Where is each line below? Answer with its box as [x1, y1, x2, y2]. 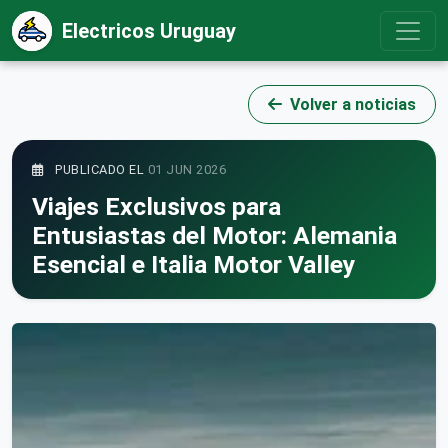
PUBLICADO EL [51, 161, 148, 177]
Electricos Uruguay [62, 18, 236, 43]
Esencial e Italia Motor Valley [32, 249, 355, 279]
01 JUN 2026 [147, 161, 227, 177]
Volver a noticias [285, 94, 416, 114]
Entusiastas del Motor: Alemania [32, 220, 397, 250]
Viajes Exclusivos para [32, 191, 281, 221]
